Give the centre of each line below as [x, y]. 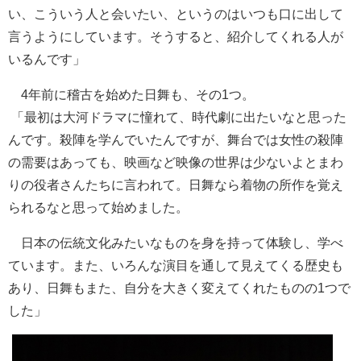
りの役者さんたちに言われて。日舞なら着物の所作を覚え [176, 184]
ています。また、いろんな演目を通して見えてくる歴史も [176, 265]
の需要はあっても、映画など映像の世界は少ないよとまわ [176, 162]
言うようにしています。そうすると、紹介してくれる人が [176, 36]
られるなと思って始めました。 [98, 207]
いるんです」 [47, 58]
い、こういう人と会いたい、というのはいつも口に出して [176, 13]
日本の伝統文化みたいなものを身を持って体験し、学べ [176, 242]
